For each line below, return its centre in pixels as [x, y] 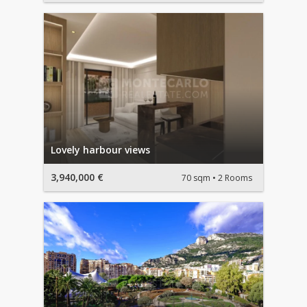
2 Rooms [235, 177]
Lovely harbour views [100, 150]
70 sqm [196, 177]
